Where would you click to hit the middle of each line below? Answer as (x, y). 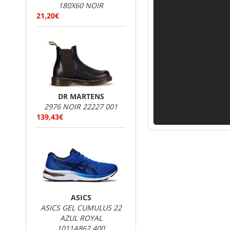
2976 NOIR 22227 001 (81, 107)
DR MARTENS (81, 96)
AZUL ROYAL (81, 218)
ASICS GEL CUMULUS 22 (81, 208)
